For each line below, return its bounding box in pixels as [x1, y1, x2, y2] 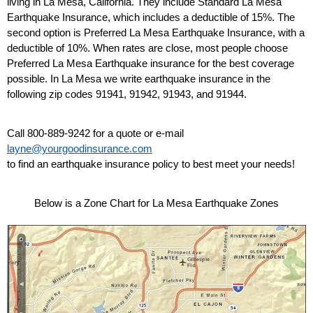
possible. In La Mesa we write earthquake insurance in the [7, 72, 270, 85]
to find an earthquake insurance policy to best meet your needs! [7, 157, 295, 170]
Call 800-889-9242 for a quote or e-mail [7, 126, 184, 139]
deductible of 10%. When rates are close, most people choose [7, 41, 288, 54]
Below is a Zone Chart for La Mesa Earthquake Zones [34, 197, 279, 210]
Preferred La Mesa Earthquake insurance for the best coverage [7, 57, 294, 69]
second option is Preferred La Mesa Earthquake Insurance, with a [7, 26, 305, 38]
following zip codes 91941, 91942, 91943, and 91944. [7, 87, 247, 100]
